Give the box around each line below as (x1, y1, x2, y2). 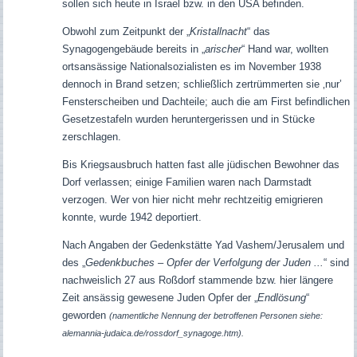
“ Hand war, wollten (241, 43, 328, 56)
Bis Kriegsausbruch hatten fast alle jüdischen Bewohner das (61, 159, 339, 171)
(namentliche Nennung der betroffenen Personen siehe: (108, 311, 323, 321)
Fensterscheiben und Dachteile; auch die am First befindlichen (61, 96, 350, 108)
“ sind (323, 257, 349, 269)
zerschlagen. (61, 131, 124, 143)
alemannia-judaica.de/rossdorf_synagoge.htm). (61, 328, 244, 339)
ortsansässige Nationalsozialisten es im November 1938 (61, 61, 321, 73)
